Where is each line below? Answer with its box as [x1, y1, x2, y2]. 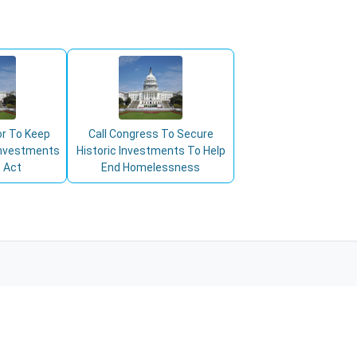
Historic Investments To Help [76, 144, 226, 157]
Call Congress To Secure [88, 127, 214, 140]
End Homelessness [101, 161, 201, 174]
